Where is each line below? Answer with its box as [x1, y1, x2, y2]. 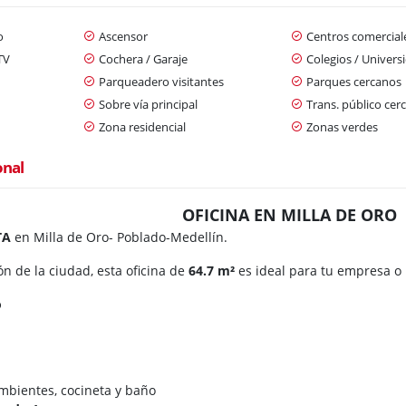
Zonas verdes [305, 118, 378, 135]
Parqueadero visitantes [98, 72, 224, 90]
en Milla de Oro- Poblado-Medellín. [11, 227, 228, 246]
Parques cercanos [305, 72, 401, 90]
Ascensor [98, 27, 148, 44]
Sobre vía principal [98, 95, 198, 112]
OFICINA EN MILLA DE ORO [181, 203, 401, 226]
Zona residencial [98, 118, 186, 135]
